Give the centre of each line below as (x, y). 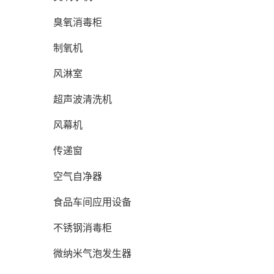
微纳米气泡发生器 (92, 254)
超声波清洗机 (83, 99)
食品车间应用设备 (92, 202)
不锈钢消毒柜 (83, 228)
